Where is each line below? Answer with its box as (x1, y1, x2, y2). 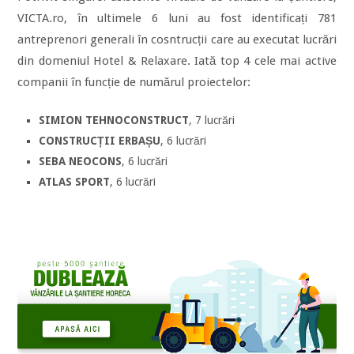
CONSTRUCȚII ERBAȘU (39, 134, 160, 147)
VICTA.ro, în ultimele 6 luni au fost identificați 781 (17, 11, 337, 25)
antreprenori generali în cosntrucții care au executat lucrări (17, 32, 337, 47)
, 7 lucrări (189, 114, 235, 126)
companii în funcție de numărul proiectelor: (17, 75, 251, 89)
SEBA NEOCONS (39, 155, 122, 168)
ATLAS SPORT (39, 175, 110, 188)
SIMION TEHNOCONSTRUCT (39, 114, 189, 126)
